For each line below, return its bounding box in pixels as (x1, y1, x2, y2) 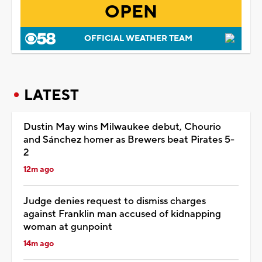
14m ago (23, 238, 54, 249)
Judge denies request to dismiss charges (23, 194, 206, 208)
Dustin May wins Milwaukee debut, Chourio (23, 120, 221, 133)
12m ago (23, 164, 54, 175)
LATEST (24, 85, 79, 105)
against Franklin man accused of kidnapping (23, 207, 221, 220)
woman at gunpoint (23, 220, 112, 233)
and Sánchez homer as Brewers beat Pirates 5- (23, 133, 235, 146)
